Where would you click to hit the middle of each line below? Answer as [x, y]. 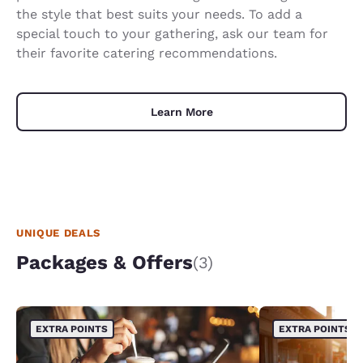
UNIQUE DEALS [58, 233]
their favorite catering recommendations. [147, 53]
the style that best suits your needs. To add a [159, 15]
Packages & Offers [105, 263]
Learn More [181, 112]
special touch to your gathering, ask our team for [172, 34]
